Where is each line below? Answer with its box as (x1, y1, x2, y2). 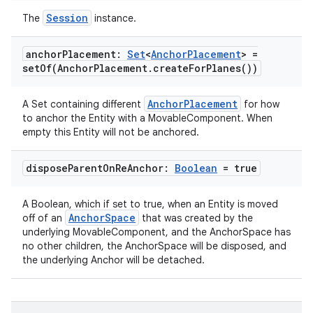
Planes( (206, 61, 247, 75)
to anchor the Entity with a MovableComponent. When (22, 112, 272, 124)
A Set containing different (22, 98, 144, 110)
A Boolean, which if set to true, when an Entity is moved (22, 198, 278, 210)
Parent (68, 161, 103, 175)
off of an (22, 212, 65, 224)
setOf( (22, 61, 57, 75)
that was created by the (139, 212, 253, 224)
